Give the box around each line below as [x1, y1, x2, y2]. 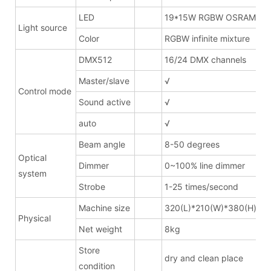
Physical [18, 212, 51, 223]
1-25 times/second [165, 181, 238, 192]
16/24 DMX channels [165, 54, 246, 65]
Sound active [79, 96, 131, 107]
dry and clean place [165, 252, 243, 263]
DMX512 [79, 54, 112, 65]
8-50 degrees [165, 139, 220, 149]
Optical [18, 152, 47, 163]
